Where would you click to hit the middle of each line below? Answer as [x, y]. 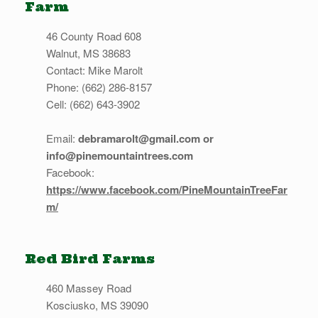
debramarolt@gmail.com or [146, 139]
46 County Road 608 [94, 36]
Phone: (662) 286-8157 [99, 87]
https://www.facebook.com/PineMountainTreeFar [167, 190]
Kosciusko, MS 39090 [97, 305]
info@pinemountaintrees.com [120, 156]
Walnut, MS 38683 [88, 53]
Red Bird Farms [90, 259]
